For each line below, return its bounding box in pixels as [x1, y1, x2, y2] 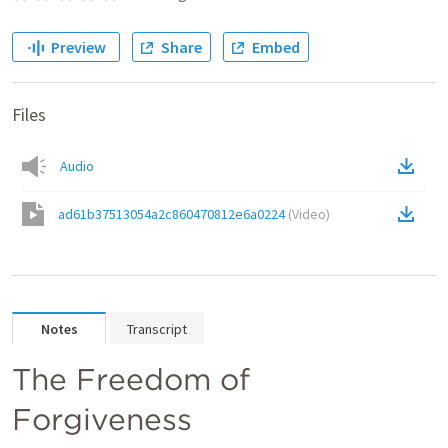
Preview [50, 37, 106, 57]
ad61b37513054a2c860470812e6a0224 [58, 205, 285, 223]
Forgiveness [12, 401, 192, 437]
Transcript [127, 320, 187, 338]
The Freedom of [12, 361, 250, 397]
